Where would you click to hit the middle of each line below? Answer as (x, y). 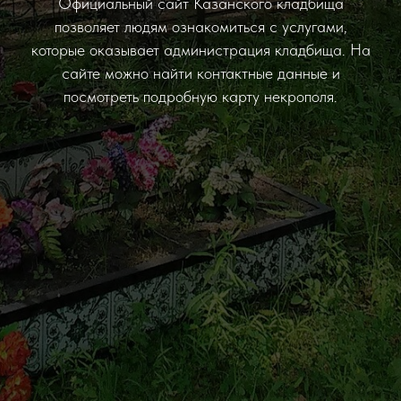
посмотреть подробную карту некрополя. (200, 96)
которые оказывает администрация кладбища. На (200, 50)
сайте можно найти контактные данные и (200, 73)
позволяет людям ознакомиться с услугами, (200, 26)
